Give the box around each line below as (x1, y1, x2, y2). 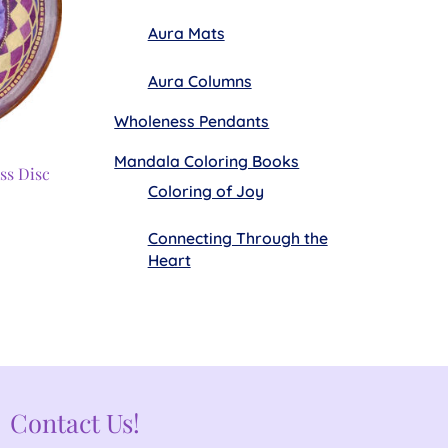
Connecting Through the (147, 227, 328, 248)
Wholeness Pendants (114, 111, 270, 132)
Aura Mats (147, 23, 225, 44)
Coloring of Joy (147, 180, 264, 201)
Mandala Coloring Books (114, 150, 300, 171)
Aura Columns (147, 70, 252, 91)
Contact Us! (10, 405, 141, 440)
